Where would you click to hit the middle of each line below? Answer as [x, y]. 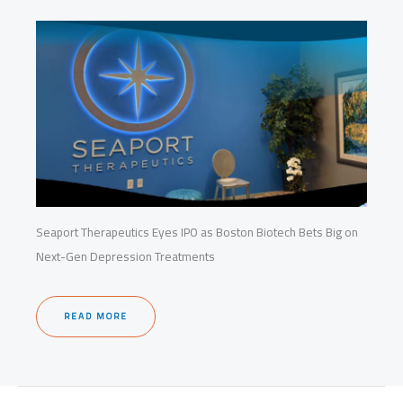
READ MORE [96, 316]
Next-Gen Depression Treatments [125, 256]
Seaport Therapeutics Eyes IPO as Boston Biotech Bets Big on [197, 232]
